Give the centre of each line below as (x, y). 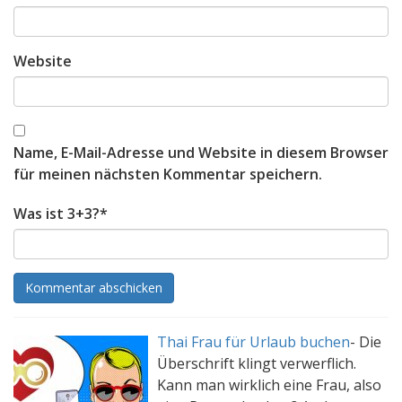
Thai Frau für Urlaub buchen (253, 342)
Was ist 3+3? (57, 214)
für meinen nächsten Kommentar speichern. (168, 174)
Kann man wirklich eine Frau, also (269, 385)
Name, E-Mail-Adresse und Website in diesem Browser (201, 153)
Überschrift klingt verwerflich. (257, 363)
